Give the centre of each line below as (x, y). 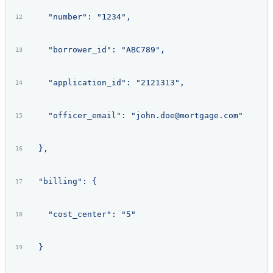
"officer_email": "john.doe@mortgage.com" (136, 115)
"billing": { (62, 181)
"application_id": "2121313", (106, 82)
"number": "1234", (80, 16)
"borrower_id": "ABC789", (97, 49)
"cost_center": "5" (82, 214)
